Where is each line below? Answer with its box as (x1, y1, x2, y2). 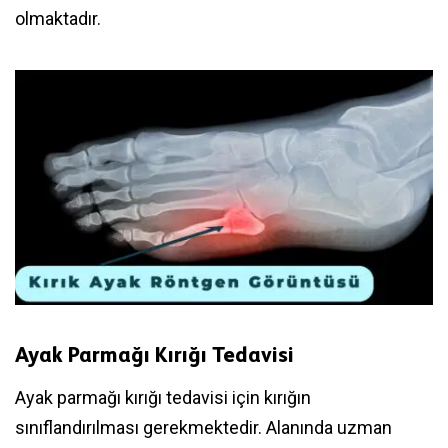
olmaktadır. (15, 8, 101, 30)
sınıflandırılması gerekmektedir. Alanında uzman (15, 416, 392, 438)
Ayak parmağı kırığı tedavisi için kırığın (15, 386, 311, 408)
